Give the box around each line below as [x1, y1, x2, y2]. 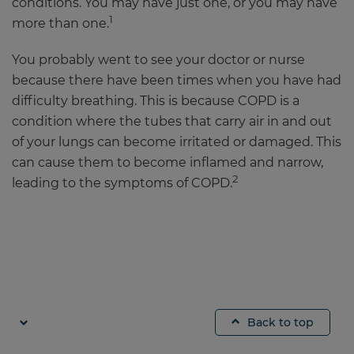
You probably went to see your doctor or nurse [12, 52, 305, 67]
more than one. [12, 16, 109, 31]
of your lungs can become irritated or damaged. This [12, 134, 341, 149]
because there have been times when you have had [12, 73, 341, 88]
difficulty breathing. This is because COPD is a [12, 93, 299, 108]
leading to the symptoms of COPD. [12, 175, 232, 190]
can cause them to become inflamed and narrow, [12, 155, 323, 170]
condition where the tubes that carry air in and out [12, 114, 332, 129]
